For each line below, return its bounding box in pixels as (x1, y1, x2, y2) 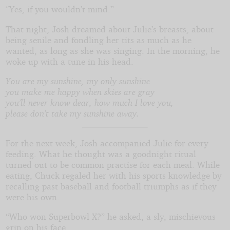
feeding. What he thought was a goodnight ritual (5, 148, 196, 159)
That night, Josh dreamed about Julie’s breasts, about (5, 23, 214, 34)
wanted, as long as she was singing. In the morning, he (5, 45, 220, 56)
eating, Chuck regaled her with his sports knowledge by (5, 169, 221, 181)
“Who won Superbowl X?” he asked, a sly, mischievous (5, 210, 216, 222)
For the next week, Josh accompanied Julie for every (5, 137, 208, 148)
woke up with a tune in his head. (5, 55, 133, 67)
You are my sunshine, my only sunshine (5, 75, 150, 86)
